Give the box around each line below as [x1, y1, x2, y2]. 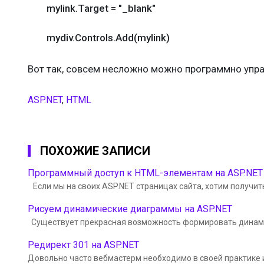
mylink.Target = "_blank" [28, 2, 156, 14]
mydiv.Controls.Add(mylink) [28, 32, 170, 44]
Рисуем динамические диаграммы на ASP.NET [28, 203, 232, 214]
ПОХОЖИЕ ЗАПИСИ [40, 144, 150, 158]
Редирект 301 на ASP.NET [28, 239, 139, 250]
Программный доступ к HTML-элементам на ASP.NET [28, 167, 263, 179]
